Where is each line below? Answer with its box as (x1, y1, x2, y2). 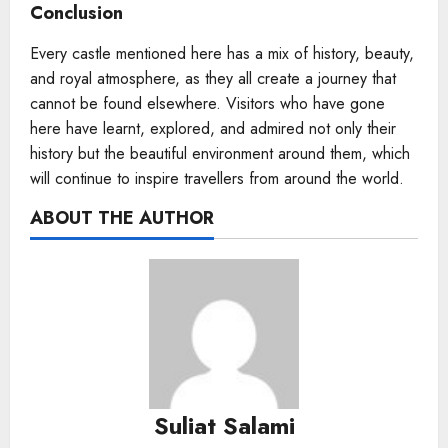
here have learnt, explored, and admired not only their (30, 116, 396, 140)
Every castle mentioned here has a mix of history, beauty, (30, 41, 414, 65)
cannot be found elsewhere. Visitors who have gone (30, 91, 385, 115)
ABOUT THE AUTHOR (30, 204, 214, 231)
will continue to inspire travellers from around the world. (30, 166, 409, 190)
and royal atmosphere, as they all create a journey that (30, 66, 396, 90)
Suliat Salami (153, 407, 295, 443)
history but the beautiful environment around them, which (30, 141, 410, 165)
